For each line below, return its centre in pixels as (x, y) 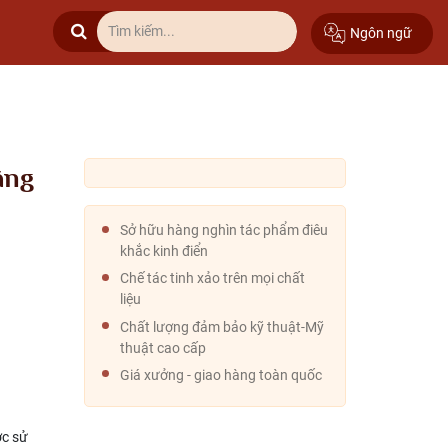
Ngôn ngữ (380, 32)
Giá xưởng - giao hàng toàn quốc (220, 374)
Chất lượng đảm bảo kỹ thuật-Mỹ (221, 326)
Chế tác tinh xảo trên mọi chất (212, 278)
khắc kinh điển (163, 251)
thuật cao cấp (162, 347)
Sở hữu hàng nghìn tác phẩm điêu (223, 230)
